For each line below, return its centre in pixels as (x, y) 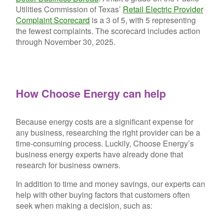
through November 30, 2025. (66, 42)
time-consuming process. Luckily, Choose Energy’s (105, 144)
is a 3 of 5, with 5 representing (143, 20)
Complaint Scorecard (53, 20)
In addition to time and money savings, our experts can (110, 184)
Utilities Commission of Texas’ (69, 9)
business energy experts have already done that (99, 154)
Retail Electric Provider (163, 9)
